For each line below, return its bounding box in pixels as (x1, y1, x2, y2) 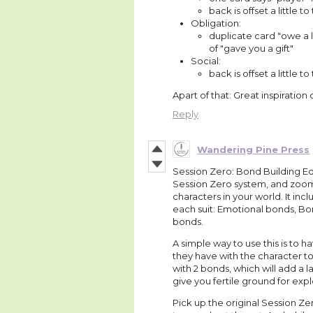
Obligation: (191, 17, 241, 29)
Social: (191, 55, 221, 67)
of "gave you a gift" (209, 43, 293, 54)
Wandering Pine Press (197, 143, 310, 155)
